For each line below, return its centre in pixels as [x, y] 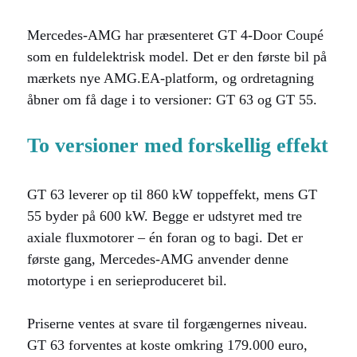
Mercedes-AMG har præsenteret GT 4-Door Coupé [175, 35]
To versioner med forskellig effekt [178, 145]
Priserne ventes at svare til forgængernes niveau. [167, 324]
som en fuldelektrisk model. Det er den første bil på [177, 57]
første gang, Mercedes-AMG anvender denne [158, 259]
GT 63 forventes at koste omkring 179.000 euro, [167, 345]
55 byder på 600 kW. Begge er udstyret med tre [165, 216]
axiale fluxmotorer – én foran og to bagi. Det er [165, 237]
